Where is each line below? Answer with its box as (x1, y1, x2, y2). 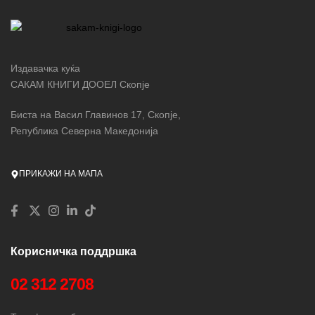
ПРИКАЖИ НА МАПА (19, 169, 103, 179)
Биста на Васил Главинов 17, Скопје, (11, 108, 181, 120)
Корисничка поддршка (11, 245, 136, 257)
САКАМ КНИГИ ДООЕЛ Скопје (11, 79, 150, 91)
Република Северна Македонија (11, 124, 158, 136)
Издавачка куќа (11, 63, 80, 75)
